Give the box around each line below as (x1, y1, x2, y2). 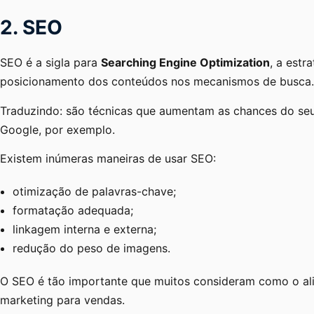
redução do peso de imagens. (13, 240, 170, 255)
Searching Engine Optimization (101, 55, 270, 70)
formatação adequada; (13, 203, 133, 217)
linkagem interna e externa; (13, 221, 156, 236)
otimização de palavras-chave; (13, 184, 176, 198)
